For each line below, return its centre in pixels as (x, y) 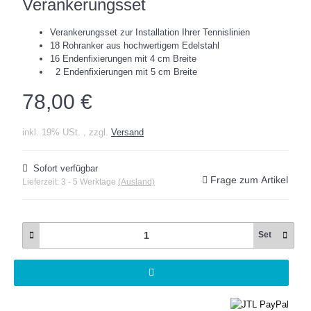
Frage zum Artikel (249, 179)
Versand (127, 132)
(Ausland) (136, 182)
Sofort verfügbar (66, 168)
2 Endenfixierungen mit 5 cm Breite (124, 72)
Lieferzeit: (42, 182)
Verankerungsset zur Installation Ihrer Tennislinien (150, 32)
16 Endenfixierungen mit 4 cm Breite (123, 58)
